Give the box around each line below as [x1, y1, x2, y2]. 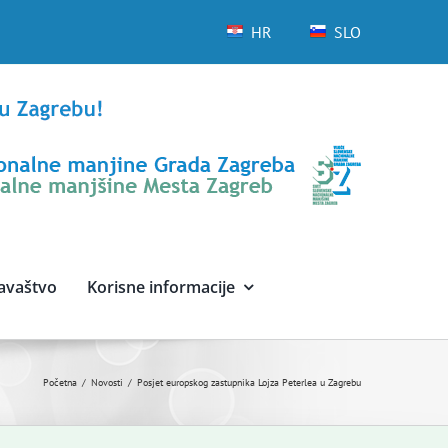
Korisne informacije [86, 276, 235, 298]
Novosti [91, 376, 123, 389]
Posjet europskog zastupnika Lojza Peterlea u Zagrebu [137, 376, 361, 389]
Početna [43, 376, 77, 389]
